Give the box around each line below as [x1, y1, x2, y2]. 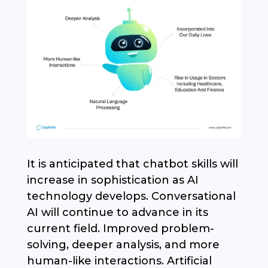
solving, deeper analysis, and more [26, 238, 220, 252]
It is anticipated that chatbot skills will [26, 157, 238, 171]
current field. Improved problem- [26, 222, 214, 236]
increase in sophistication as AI [26, 173, 199, 187]
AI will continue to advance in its [26, 206, 208, 220]
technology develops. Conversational [26, 190, 236, 203]
